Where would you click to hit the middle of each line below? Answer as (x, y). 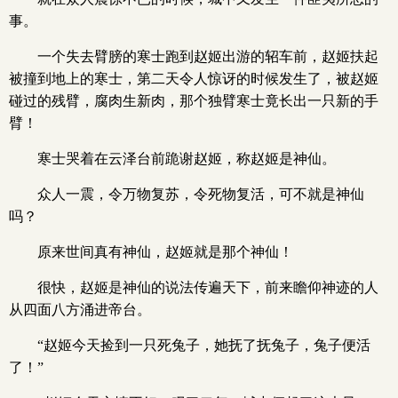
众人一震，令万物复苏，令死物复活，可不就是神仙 (201, 194)
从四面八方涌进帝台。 (80, 310)
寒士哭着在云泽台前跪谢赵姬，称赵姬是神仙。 (187, 159)
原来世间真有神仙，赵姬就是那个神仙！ (165, 252)
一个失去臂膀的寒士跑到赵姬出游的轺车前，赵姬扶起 (208, 56)
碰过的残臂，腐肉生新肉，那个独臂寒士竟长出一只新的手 (194, 101)
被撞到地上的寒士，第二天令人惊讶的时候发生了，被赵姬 (194, 79)
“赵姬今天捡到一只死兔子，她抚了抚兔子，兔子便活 (204, 345)
